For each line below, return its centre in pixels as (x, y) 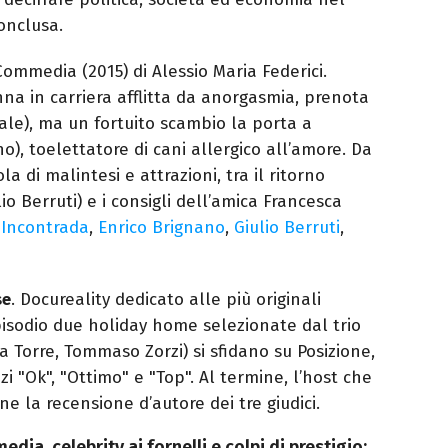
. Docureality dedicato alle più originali (166, 299)
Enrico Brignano (161, 227)
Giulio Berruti (287, 227)
